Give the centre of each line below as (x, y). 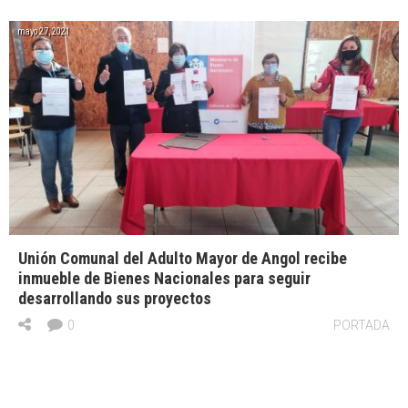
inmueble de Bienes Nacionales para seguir (164, 279)
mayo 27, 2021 (44, 32)
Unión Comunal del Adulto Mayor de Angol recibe (183, 259)
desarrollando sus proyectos (115, 299)
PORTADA (362, 326)
